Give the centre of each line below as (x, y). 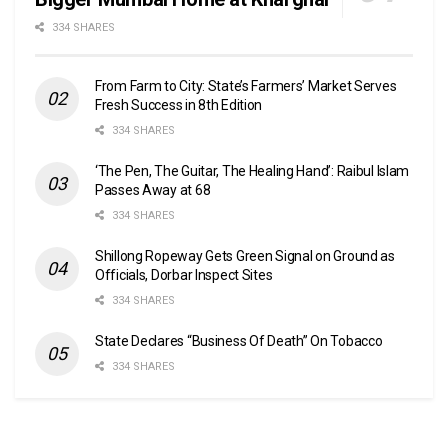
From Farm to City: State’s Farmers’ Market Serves (246, 85)
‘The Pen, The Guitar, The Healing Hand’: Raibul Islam (252, 170)
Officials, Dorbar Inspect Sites (184, 274)
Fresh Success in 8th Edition (179, 104)
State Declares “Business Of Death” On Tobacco (239, 340)
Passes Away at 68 (153, 189)
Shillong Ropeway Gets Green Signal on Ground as (245, 255)
